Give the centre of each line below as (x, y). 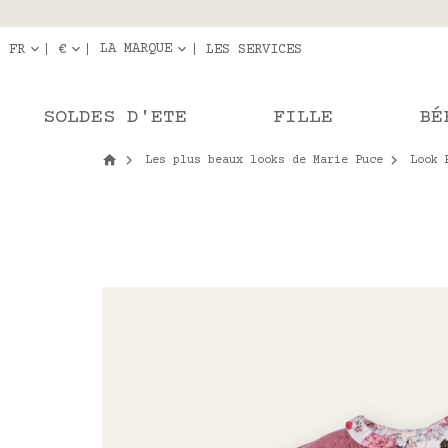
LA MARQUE (136, 49)
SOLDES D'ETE (115, 117)
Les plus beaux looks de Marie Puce (264, 160)
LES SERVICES (254, 49)
